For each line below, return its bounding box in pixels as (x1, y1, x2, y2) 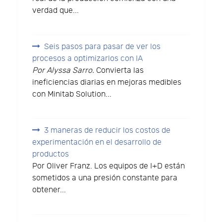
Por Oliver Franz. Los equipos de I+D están (32, 161, 185, 171)
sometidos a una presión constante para (32, 173, 178, 183)
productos (32, 149, 69, 159)
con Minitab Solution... (32, 90, 112, 100)
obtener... (32, 185, 66, 195)
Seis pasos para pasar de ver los (44, 42, 161, 52)
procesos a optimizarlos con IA (32, 54, 143, 64)
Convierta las (94, 66, 144, 76)
